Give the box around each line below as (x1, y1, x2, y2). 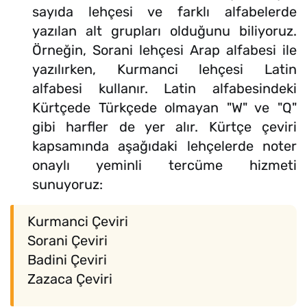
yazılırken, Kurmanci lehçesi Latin (32, 61, 297, 78)
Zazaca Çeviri (27, 271, 112, 288)
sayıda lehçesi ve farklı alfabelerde (32, 3, 297, 21)
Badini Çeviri (27, 251, 107, 269)
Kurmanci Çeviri (27, 213, 128, 230)
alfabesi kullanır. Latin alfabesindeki (32, 80, 297, 97)
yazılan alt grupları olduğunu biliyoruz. (32, 23, 297, 40)
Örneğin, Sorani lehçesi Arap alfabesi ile (32, 42, 297, 59)
